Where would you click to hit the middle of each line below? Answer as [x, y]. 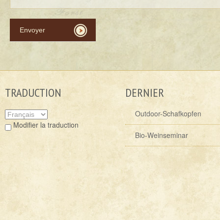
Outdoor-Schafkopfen [168, 113]
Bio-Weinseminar [162, 135]
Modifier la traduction [45, 125]
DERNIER [145, 93]
